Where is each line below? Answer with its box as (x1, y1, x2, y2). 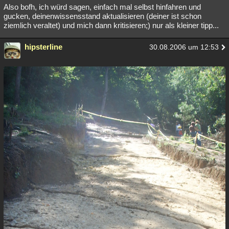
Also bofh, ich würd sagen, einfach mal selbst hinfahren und (4, 2, 201, 11)
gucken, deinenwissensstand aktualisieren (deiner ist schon (4, 11, 201, 20)
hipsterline (25, 42, 62, 51)
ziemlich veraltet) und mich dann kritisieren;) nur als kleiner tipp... (4, 20, 219, 30)
